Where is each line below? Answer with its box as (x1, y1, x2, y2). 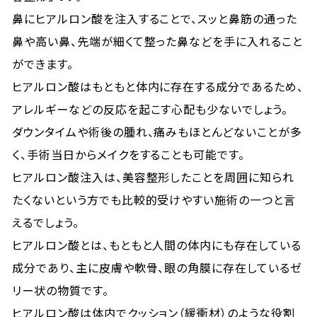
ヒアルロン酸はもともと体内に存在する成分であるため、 (12, 78, 304, 95)
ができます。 (12, 55, 74, 72)
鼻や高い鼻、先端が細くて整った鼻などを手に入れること (12, 33, 303, 50)
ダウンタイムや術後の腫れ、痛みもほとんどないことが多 (12, 123, 302, 140)
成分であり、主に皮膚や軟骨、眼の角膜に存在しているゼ (12, 259, 302, 276)
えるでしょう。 (12, 214, 79, 231)
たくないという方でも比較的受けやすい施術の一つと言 (12, 191, 296, 208)
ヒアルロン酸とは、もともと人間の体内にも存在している (12, 236, 301, 253)
